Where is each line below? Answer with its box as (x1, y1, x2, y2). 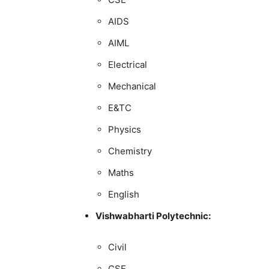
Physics (108, 124, 141, 135)
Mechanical (108, 80, 156, 92)
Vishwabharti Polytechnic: (95, 210, 211, 222)
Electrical (108, 59, 147, 70)
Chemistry (108, 145, 152, 157)
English (108, 189, 139, 200)
